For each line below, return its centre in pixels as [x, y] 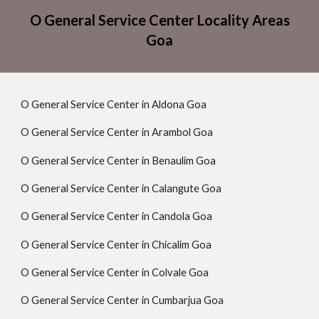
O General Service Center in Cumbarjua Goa [122, 300]
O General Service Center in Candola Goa [117, 216]
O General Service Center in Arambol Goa [117, 132]
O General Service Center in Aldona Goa [114, 104]
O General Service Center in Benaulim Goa [119, 160]
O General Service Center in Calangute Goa [121, 188]
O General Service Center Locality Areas [159, 20]
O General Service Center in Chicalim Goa [116, 244]
